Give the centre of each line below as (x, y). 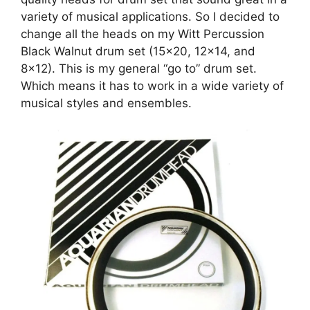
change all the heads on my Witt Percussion (143, 34)
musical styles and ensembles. (106, 103)
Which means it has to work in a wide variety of (152, 85)
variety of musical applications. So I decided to (150, 16)
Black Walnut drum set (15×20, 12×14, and (138, 51)
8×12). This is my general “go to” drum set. (139, 68)
